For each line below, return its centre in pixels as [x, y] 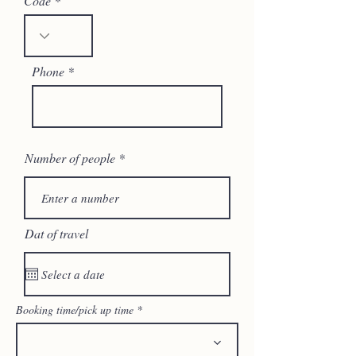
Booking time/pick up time [75, 310]
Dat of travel [56, 233]
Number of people [70, 158]
